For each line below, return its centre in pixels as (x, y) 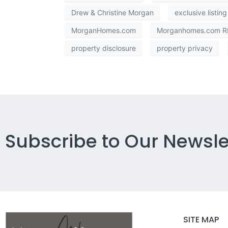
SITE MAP (201, 220)
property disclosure (104, 48)
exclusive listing (201, 12)
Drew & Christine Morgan (112, 12)
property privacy (185, 48)
